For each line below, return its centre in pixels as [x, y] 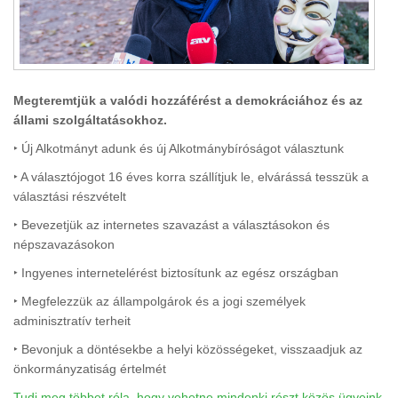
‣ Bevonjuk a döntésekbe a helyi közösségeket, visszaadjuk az [188, 349]
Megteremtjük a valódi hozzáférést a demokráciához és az [188, 100]
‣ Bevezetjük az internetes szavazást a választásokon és [171, 224]
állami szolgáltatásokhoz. [90, 119]
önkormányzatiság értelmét [90, 368]
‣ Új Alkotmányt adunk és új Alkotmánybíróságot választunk [179, 148]
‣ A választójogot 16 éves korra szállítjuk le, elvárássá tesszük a [191, 176]
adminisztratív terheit [72, 320]
